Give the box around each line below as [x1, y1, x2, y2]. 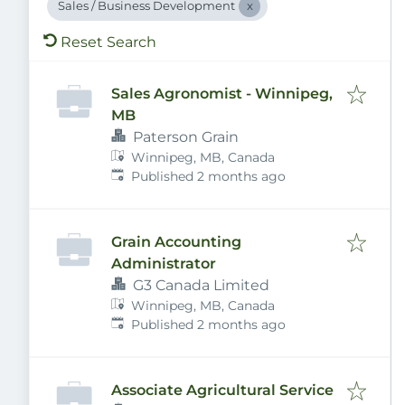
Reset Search [61, 33, 156, 51]
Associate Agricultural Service [111, 381, 334, 399]
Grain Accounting [111, 233, 241, 250]
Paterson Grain [133, 128, 239, 146]
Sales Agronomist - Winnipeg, [111, 85, 333, 102]
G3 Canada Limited [133, 277, 269, 294]
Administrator [111, 255, 216, 272]
